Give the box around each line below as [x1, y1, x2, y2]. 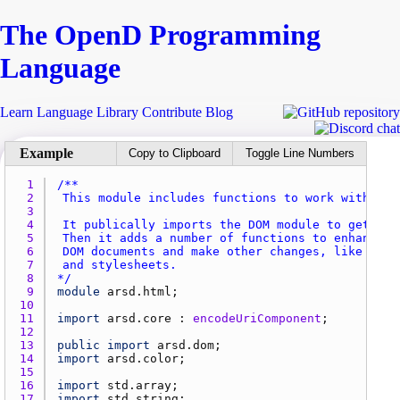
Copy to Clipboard [129, 146, 221, 161]
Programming [142, 19, 321, 52]
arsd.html [107, 284, 171, 298]
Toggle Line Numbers [245, 146, 354, 161]
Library [96, 104, 138, 120]
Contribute [142, 104, 202, 120]
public [57, 337, 100, 352]
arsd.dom [157, 337, 214, 352]
